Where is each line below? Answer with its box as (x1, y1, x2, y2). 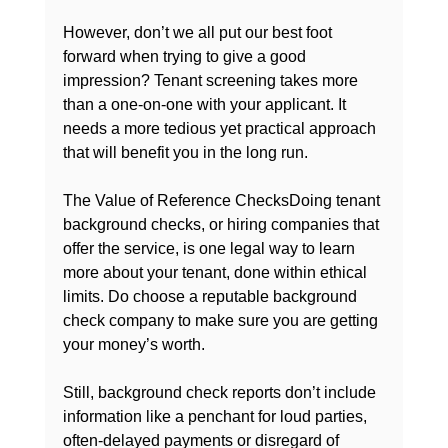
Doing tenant (288, 192, 384, 210)
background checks (62, 216, 201, 234)
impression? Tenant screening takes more (62, 72, 362, 90)
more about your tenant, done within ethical (62, 264, 371, 282)
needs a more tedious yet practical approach (62, 120, 380, 138)
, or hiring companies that (200, 216, 383, 234)
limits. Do (62, 288, 133, 306)
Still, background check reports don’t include (62, 384, 380, 402)
